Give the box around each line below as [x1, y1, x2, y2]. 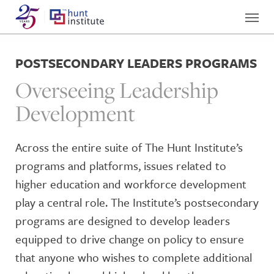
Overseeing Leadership [15, 75, 218, 105]
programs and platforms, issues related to [15, 157, 226, 174]
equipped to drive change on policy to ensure [15, 231, 244, 247]
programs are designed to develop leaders [15, 212, 230, 229]
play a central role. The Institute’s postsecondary [15, 194, 259, 210]
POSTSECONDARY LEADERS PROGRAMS [15, 54, 257, 72]
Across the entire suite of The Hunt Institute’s [15, 139, 243, 155]
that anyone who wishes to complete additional [15, 249, 252, 265]
